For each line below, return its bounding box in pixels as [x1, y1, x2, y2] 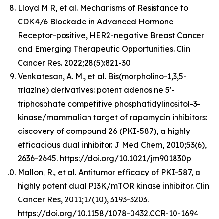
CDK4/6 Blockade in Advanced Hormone [18, 16, 174, 26]
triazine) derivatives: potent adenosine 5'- [18, 85, 175, 95]
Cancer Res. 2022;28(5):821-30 [18, 57, 131, 67]
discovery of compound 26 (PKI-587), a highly [18, 126, 190, 136]
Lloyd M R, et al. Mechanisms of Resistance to [18, 2, 188, 13]
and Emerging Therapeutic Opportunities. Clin [18, 44, 190, 54]
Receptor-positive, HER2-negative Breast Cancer [18, 30, 204, 40]
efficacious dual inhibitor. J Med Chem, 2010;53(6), [18, 139, 207, 150]
